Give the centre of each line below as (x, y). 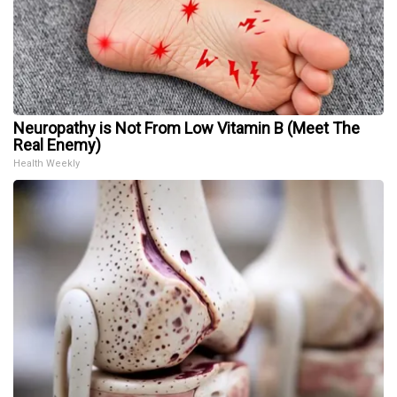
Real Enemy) (57, 145)
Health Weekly (47, 164)
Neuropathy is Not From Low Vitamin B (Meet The (187, 128)
